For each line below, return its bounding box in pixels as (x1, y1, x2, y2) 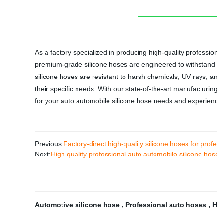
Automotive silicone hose (35, 201, 122, 209)
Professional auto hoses (125, 201, 208, 209)
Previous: (35, 140, 63, 148)
